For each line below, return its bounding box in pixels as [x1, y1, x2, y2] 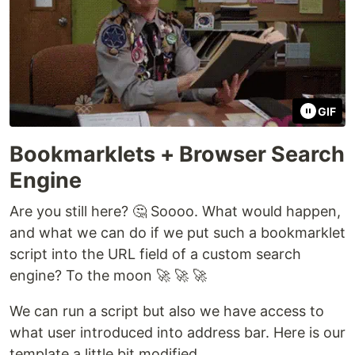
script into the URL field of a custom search [10, 246, 301, 263]
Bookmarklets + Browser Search [10, 141, 345, 168]
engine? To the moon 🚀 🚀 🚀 [10, 267, 207, 284]
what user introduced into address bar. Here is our [10, 324, 345, 342]
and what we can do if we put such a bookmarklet [10, 224, 345, 242]
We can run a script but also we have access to [10, 303, 324, 320]
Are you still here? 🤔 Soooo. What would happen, [10, 203, 341, 220]
